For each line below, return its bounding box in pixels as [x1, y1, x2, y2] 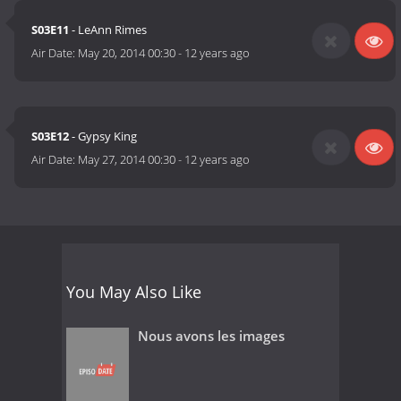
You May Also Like [66, 280, 201, 303]
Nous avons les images [138, 326, 285, 345]
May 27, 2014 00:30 [78, 151, 176, 168]
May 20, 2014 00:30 [78, 45, 176, 62]
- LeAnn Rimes [69, 21, 148, 38]
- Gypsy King [69, 128, 138, 145]
